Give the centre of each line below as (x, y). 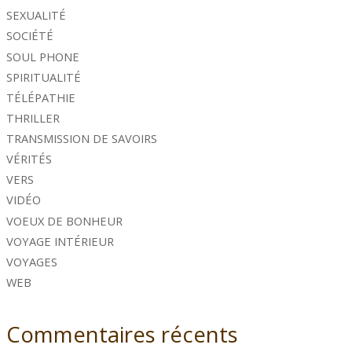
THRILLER (33, 117)
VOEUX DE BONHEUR (65, 220)
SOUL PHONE (43, 56)
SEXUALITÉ (37, 15)
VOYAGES (32, 261)
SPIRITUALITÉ (44, 77)
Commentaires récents (123, 334)
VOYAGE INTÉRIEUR (60, 241)
